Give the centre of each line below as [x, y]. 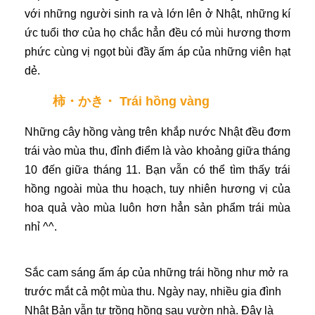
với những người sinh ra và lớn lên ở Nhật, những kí [157, 13]
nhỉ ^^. [41, 226]
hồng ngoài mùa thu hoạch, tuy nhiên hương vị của [157, 188]
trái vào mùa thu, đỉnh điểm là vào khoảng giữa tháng [157, 150]
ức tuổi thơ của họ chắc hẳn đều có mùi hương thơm [157, 32]
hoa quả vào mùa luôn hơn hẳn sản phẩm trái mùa [157, 207]
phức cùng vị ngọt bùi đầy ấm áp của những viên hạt [157, 51]
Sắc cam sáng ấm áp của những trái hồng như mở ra [156, 272]
